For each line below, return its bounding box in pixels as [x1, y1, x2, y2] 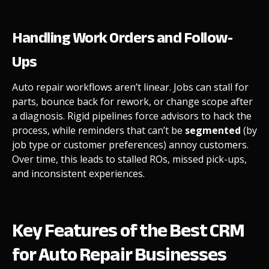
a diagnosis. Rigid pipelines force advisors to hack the [12, 109, 252, 122]
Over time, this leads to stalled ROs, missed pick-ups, [12, 152, 247, 166]
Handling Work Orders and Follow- [12, 22, 232, 52]
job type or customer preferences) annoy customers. [12, 138, 249, 151]
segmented [185, 123, 241, 137]
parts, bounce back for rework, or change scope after [12, 94, 253, 108]
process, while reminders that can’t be [12, 123, 185, 137]
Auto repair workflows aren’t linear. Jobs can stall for [12, 80, 249, 94]
